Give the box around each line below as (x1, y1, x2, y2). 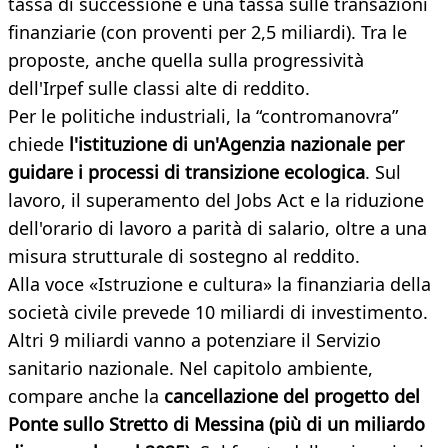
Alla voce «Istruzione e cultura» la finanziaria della (8, 272, 431, 297)
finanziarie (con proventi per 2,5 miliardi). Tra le (8, 20, 407, 45)
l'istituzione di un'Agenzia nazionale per (64, 132, 404, 157)
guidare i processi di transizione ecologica (8, 160, 365, 185)
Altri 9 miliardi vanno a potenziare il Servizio (8, 328, 381, 353)
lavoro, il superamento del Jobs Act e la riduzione (8, 188, 424, 213)
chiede (8, 132, 64, 157)
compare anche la (8, 384, 164, 409)
